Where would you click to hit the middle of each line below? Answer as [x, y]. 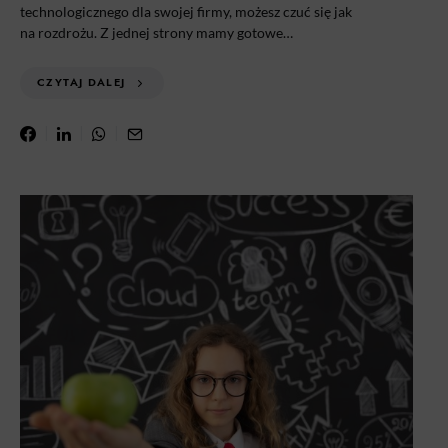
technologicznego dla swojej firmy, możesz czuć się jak [186, 11]
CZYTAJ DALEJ [81, 82]
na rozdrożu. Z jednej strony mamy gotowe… [156, 32]
